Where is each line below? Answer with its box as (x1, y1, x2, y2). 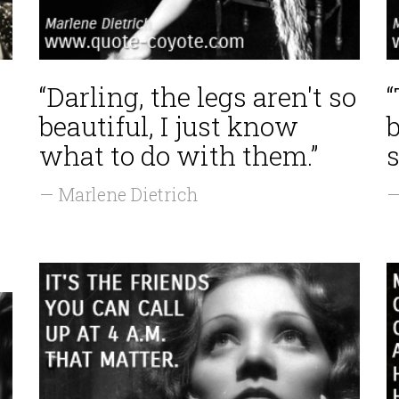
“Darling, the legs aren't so (39, 79, 356, 114)
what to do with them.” (39, 138, 318, 173)
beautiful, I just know (39, 109, 298, 143)
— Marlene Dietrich (39, 183, 198, 206)
